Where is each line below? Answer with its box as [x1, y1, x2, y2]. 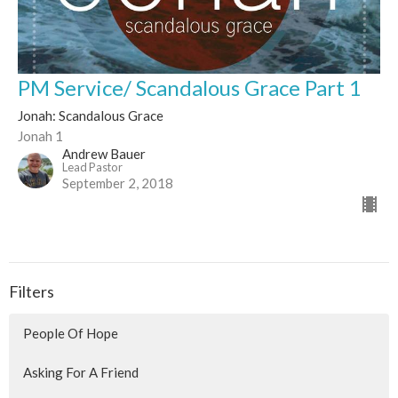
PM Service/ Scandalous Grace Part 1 [18, 75, 362, 101]
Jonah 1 [18, 128, 63, 145]
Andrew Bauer [62, 146, 146, 163]
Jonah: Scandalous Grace [18, 107, 163, 124]
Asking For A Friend [23, 363, 139, 380]
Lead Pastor [62, 160, 123, 175]
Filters [9, 282, 54, 302]
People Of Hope [23, 324, 118, 341]
